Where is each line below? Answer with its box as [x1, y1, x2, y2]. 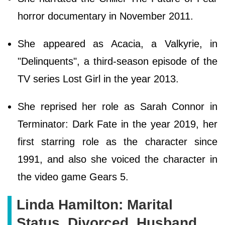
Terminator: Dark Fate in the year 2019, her [18, 118, 217, 130]
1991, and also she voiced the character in [18, 153, 217, 165]
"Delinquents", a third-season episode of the [18, 55, 217, 67]
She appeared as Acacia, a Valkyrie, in [18, 38, 217, 49]
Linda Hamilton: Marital [17, 196, 173, 212]
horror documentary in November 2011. [18, 10, 196, 22]
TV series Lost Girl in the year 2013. [18, 73, 182, 84]
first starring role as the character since [18, 136, 217, 147]
